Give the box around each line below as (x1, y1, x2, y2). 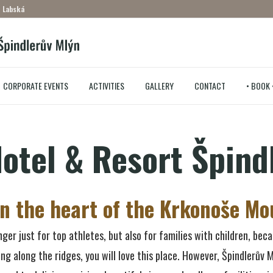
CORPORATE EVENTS (2, 79, 68, 92)
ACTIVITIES (88, 79, 124, 92)
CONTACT (194, 79, 225, 92)
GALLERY (144, 79, 174, 92)
